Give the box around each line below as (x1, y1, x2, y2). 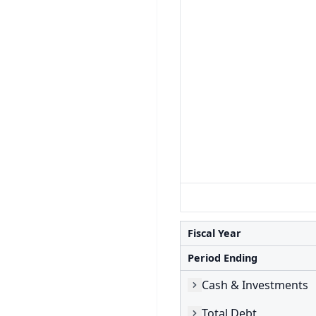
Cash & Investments (202, 276, 308, 293)
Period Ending (188, 251, 257, 265)
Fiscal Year (188, 226, 241, 240)
